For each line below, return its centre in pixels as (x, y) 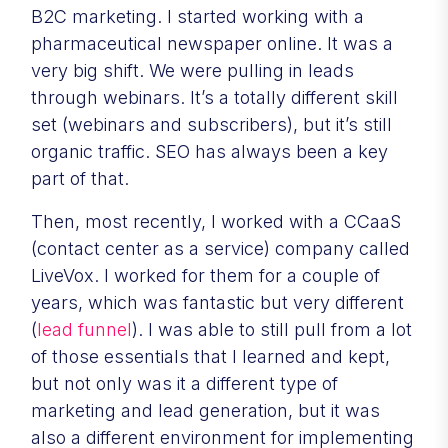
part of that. (80, 178)
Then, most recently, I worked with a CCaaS (216, 221)
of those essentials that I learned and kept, (210, 356)
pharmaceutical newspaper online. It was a (212, 43)
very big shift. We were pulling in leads (192, 70)
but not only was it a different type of (184, 383)
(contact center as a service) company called (220, 248)
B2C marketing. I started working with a (197, 16)
